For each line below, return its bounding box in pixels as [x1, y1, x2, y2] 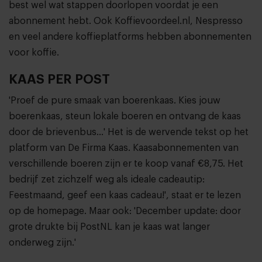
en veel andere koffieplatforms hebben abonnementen [9, 32, 251, 42]
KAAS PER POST [9, 73, 110, 87]
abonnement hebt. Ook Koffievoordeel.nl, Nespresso [9, 16, 243, 26]
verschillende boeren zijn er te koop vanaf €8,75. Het [9, 159, 243, 169]
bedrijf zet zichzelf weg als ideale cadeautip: [9, 175, 205, 185]
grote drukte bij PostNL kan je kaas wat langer [9, 222, 210, 232]
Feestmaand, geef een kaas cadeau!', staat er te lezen [9, 191, 241, 201]
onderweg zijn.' [9, 238, 76, 248]
